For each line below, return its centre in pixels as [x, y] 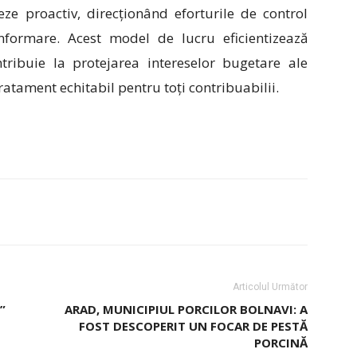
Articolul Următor [270, 286]
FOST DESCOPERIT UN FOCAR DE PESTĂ [193, 326]
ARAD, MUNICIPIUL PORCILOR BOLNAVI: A [186, 309]
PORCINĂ [281, 342]
